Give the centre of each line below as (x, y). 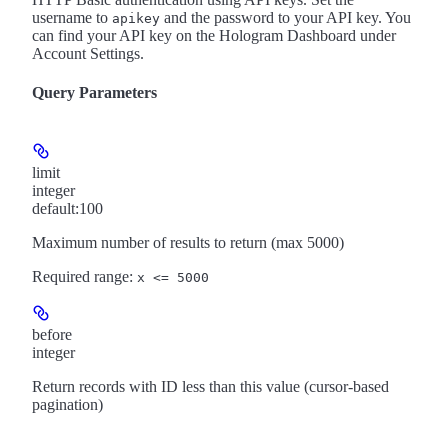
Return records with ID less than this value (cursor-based (210, 386)
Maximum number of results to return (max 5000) (188, 242)
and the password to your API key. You (285, 17)
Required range (80, 276)
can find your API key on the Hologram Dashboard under (214, 35)
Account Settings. (88, 53)
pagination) (67, 404)
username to (72, 17)
